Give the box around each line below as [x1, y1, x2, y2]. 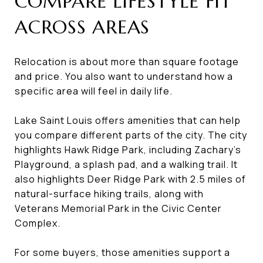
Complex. [15, 216, 60, 230]
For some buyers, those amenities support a [15, 245, 230, 259]
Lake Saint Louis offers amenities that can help [15, 113, 241, 127]
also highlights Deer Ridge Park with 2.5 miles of [15, 172, 246, 186]
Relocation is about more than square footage [15, 55, 239, 68]
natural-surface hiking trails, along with [15, 187, 204, 200]
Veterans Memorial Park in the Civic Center [15, 201, 222, 215]
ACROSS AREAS [15, 15, 150, 39]
